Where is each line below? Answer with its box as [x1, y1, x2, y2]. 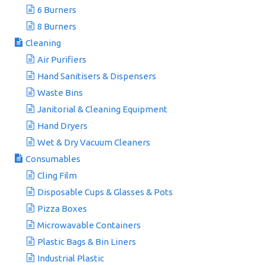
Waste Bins [37, 88, 83, 98]
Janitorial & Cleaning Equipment [37, 104, 167, 114]
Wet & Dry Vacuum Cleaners [37, 137, 150, 147]
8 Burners [37, 21, 76, 31]
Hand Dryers [37, 121, 88, 131]
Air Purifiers [37, 54, 86, 64]
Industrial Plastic [37, 253, 104, 263]
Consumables [25, 154, 80, 164]
